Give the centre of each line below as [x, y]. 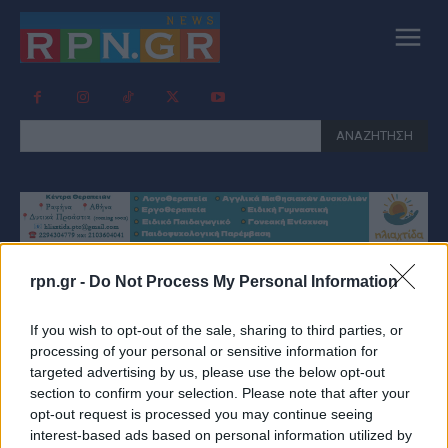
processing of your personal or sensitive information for [204, 351]
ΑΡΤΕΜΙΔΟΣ [224, 343]
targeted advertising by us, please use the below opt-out [207, 372]
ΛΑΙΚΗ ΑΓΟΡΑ [256, 307]
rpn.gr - [59, 281]
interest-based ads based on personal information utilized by [221, 435]
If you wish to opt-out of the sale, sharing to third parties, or [216, 330]
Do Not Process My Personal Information [243, 281]
